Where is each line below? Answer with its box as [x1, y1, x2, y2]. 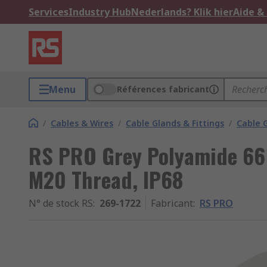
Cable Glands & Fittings [126, 117, 224, 129]
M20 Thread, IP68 [29, 163, 183, 195]
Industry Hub [69, 5, 131, 18]
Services [29, 5, 69, 18]
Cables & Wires [51, 117, 113, 129]
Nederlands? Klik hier [131, 5, 233, 18]
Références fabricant [117, 83, 209, 95]
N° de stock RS [29, 197, 93, 210]
